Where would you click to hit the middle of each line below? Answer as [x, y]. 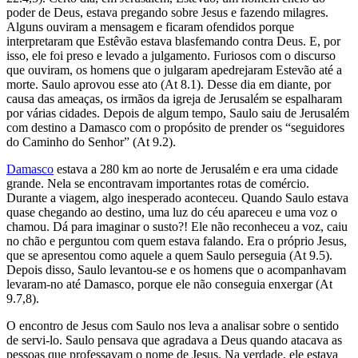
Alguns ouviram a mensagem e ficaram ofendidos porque [150, 26]
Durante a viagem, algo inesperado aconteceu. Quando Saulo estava [177, 197]
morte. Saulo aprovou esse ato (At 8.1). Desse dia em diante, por [169, 84]
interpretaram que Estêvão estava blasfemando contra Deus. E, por [173, 41]
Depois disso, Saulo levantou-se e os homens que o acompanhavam [176, 269]
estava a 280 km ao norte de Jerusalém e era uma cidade [196, 169]
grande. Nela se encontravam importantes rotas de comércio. [158, 183]
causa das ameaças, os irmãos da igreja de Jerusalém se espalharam [174, 98]
